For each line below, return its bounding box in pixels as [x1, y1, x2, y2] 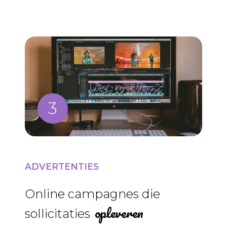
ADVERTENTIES [24, 161, 99, 172]
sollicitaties [24, 206, 93, 221]
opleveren [94, 202, 143, 223]
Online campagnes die [24, 186, 160, 201]
